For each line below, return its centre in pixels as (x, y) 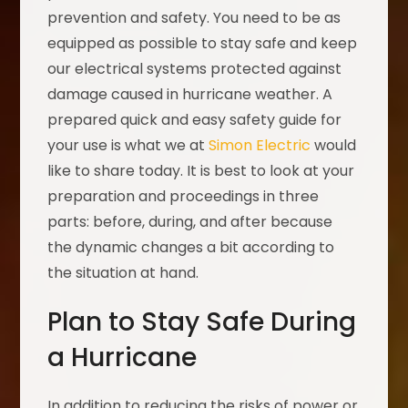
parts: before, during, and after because (190, 222)
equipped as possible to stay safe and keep (203, 44)
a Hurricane (122, 358)
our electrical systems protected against (195, 69)
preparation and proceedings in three (184, 197)
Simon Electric (260, 146)
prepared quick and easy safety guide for (195, 120)
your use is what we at (128, 146)
